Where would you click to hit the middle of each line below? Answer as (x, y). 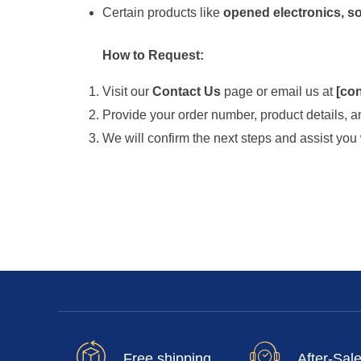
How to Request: (153, 56)
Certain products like (162, 13)
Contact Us (186, 92)
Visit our (127, 92)
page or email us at (278, 92)
